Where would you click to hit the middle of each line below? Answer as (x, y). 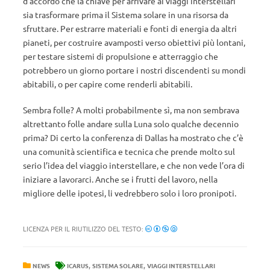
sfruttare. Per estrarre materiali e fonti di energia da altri (130, 28)
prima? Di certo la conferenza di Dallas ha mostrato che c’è (133, 137)
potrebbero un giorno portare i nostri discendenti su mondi (134, 70)
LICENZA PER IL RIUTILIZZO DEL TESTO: (84, 228)
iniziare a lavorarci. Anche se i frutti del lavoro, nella (120, 179)
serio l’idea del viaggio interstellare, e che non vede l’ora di (134, 165)
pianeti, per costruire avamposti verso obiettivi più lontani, (134, 42)
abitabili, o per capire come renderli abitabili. (108, 84)
